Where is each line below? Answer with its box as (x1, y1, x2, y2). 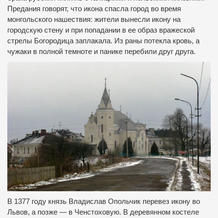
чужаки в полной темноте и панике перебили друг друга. (7, 47, 196, 55)
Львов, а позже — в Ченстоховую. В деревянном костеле (7, 208, 199, 216)
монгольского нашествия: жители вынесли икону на (7, 15, 181, 23)
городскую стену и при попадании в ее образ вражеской (7, 26, 195, 34)
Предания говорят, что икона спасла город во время (7, 4, 181, 13)
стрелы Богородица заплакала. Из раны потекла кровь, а (7, 36, 200, 45)
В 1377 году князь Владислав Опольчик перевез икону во (7, 197, 200, 205)
